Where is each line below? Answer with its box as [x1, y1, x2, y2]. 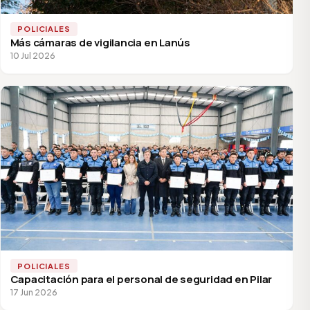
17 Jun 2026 [10, 287, 57, 298]
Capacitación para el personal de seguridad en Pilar [10, 272, 273, 287]
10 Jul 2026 [10, 51, 55, 62]
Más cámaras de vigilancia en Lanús [10, 35, 190, 51]
